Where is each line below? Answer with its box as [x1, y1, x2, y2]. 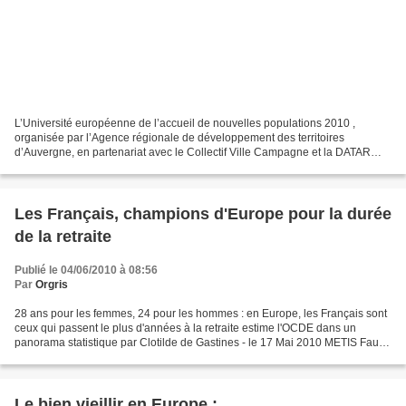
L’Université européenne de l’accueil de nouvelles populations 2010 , [14, 116, 355, 130]
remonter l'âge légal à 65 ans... [14, 350, 166, 363]
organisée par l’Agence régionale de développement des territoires [14, 130, 344, 144]
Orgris [35, 277, 68, 291]
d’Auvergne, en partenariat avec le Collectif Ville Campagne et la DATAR [14, 145, 371, 159]
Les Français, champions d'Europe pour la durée [14, 204, 391, 223]
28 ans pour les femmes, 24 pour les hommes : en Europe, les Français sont [14, 306, 387, 320]
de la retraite [14, 227, 111, 246]
